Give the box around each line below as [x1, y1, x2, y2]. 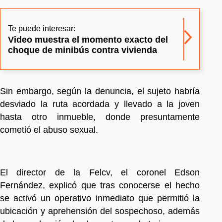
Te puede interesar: [8, 24, 75, 33]
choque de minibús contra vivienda [8, 45, 157, 55]
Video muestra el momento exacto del [8, 34, 168, 45]
